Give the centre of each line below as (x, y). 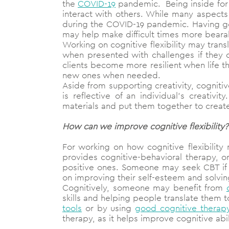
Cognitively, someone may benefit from (144, 188)
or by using (109, 208)
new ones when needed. (111, 75)
